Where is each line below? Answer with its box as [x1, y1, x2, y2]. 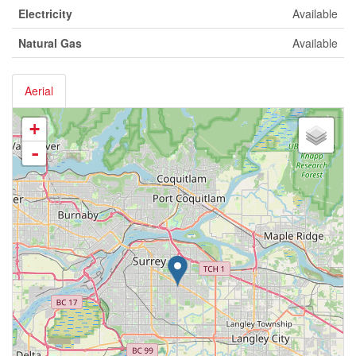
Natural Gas [18, 35, 82, 51]
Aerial [25, 83, 53, 99]
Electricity [18, 6, 72, 21]
